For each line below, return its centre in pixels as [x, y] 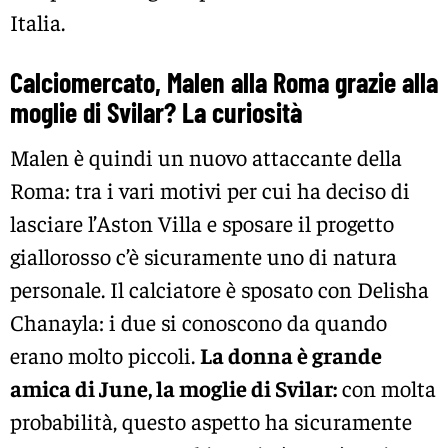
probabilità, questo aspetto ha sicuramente [211, 421]
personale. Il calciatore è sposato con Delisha [219, 289]
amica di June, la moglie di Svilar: [173, 388]
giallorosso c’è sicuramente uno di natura [203, 256]
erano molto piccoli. [105, 355]
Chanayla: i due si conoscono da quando [198, 322]
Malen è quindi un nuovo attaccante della [206, 157]
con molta [386, 388]
